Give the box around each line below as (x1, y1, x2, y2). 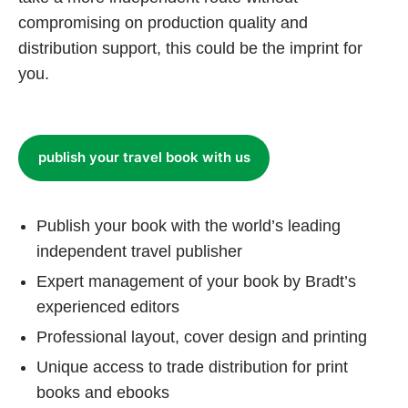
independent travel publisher (36, 241, 242, 260)
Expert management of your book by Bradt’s (36, 271, 356, 291)
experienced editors (36, 297, 179, 316)
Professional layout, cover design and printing (36, 327, 367, 346)
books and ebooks (36, 382, 169, 402)
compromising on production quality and (18, 14, 308, 33)
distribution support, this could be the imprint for (18, 39, 362, 58)
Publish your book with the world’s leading (36, 216, 341, 235)
